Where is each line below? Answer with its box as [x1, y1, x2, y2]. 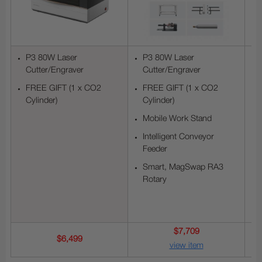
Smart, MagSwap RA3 [143, 164, 223, 172]
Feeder [143, 146, 167, 154]
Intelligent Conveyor [143, 133, 214, 142]
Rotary [143, 176, 167, 184]
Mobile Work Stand [143, 115, 212, 123]
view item [169, 242, 204, 250]
